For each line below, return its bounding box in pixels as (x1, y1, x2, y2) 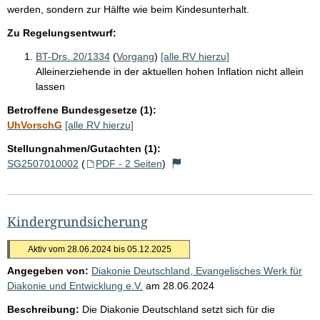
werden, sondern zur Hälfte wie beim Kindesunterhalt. (7, 3, 249, 15)
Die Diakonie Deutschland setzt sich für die (82, 303, 275, 315)
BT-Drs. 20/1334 (36, 50, 110, 62)
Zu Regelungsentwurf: (7, 26, 116, 39)
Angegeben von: (7, 264, 89, 276)
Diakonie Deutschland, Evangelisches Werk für (91, 264, 302, 276)
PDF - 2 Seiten (95, 157, 162, 169)
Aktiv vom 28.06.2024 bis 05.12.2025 (28, 244, 171, 254)
